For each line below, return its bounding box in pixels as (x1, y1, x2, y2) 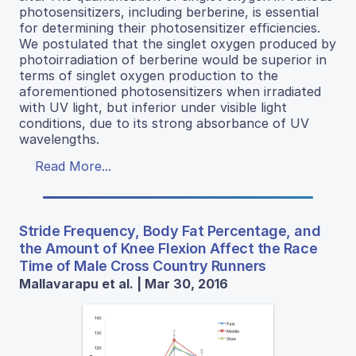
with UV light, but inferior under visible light (19, 99, 287, 115)
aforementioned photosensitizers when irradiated (19, 83, 321, 99)
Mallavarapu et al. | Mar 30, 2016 (19, 276, 228, 292)
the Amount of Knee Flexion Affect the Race (19, 240, 318, 257)
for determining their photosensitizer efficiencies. (19, 20, 320, 36)
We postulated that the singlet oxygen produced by (19, 36, 336, 52)
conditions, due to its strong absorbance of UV (19, 115, 309, 131)
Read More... (35, 158, 111, 174)
